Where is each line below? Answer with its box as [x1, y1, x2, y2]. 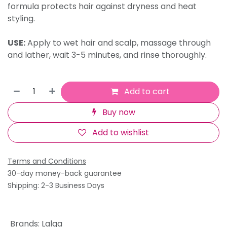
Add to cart [122, 86, 170, 98]
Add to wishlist [92, 127, 149, 139]
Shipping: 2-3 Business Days [8, 180, 104, 191]
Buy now [100, 106, 135, 118]
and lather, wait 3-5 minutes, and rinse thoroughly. [8, 49, 209, 61]
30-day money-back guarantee [8, 168, 122, 179]
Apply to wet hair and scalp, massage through [25, 37, 211, 49]
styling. [8, 13, 37, 25]
